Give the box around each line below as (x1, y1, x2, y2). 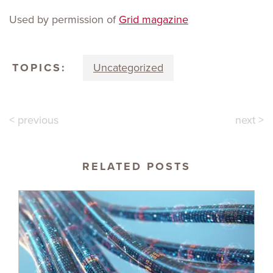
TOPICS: (12, 60, 66, 76)
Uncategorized (93, 60, 163, 76)
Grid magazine (119, 12, 188, 27)
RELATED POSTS (82, 158, 191, 174)
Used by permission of (9, 12, 119, 27)
